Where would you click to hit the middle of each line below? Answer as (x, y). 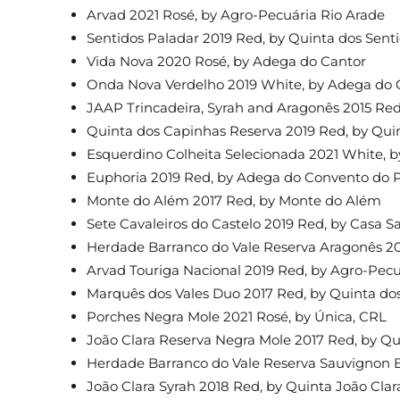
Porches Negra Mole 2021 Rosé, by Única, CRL (236, 317)
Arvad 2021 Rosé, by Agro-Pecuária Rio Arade (235, 15)
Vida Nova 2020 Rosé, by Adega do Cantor (226, 62)
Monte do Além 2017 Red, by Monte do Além (233, 201)
